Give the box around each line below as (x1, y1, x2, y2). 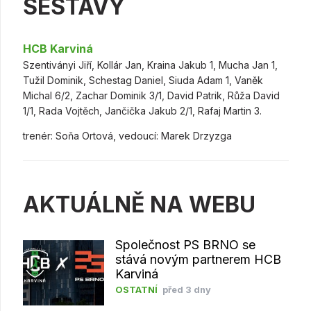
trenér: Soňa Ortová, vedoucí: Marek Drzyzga (23, 130, 232, 142)
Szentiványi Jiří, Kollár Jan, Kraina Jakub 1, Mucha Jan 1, (23, 59, 278, 72)
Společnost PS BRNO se (115, 237, 255, 253)
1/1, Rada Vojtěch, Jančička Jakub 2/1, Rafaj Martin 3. (23, 105, 262, 117)
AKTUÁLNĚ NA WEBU (23, 191, 255, 219)
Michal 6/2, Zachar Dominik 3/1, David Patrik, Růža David (23, 90, 280, 102)
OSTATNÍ (115, 285, 158, 296)
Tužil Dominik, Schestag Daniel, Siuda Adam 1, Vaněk (23, 74, 263, 87)
